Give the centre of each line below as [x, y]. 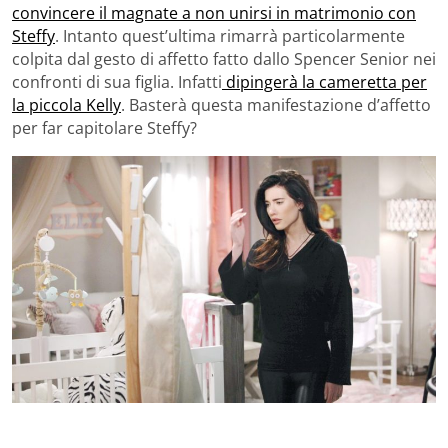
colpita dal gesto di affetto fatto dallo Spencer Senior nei [224, 58]
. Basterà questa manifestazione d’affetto [276, 104]
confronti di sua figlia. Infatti [117, 81]
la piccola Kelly [66, 104]
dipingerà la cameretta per [324, 81]
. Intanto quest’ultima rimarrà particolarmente [230, 35]
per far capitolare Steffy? [104, 127]
